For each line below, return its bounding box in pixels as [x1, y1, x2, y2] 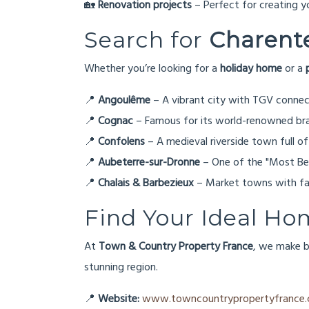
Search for [84, 26, 209, 53]
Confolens [98, 133, 145, 151]
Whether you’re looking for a [84, 60, 220, 78]
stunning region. [84, 259, 158, 277]
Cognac [98, 112, 133, 130]
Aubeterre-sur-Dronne [98, 154, 200, 172]
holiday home [220, 60, 282, 78]
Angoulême [98, 92, 150, 110]
